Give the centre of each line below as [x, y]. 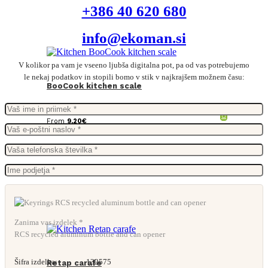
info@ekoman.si [134, 38]
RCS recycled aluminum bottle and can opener [90, 234]
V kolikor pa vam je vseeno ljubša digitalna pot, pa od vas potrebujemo [134, 65]
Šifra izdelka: [36, 261]
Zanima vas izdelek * [49, 222]
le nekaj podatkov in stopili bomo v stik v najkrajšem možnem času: [134, 77]
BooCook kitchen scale [94, 86]
